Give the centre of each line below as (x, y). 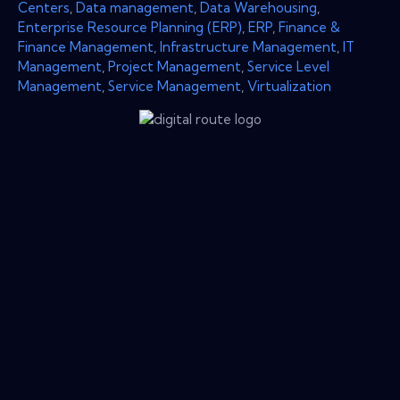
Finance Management (86, 46)
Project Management (175, 66)
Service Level (288, 66)
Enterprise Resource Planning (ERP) (130, 27)
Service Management (175, 86)
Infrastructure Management (248, 46)
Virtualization (289, 86)
